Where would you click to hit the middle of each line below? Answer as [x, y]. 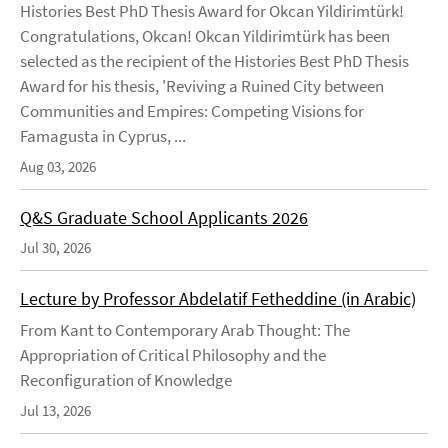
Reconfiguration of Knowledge [126, 379]
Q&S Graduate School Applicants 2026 [164, 217]
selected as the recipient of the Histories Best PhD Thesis [214, 60]
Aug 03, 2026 [58, 166]
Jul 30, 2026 [55, 247]
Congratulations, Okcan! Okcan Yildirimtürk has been [205, 35]
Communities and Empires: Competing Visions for [192, 110]
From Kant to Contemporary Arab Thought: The [185, 329]
